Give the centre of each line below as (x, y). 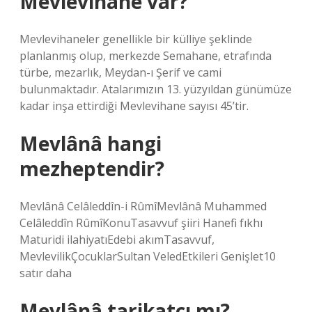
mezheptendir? (92, 169)
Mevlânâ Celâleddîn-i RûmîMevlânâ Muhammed (143, 206)
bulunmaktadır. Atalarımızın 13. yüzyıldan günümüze (156, 89)
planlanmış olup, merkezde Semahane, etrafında (146, 56)
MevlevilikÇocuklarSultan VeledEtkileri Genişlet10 (148, 256)
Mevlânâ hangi (91, 143)
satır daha (46, 273)
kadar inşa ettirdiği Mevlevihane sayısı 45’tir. (134, 106)
